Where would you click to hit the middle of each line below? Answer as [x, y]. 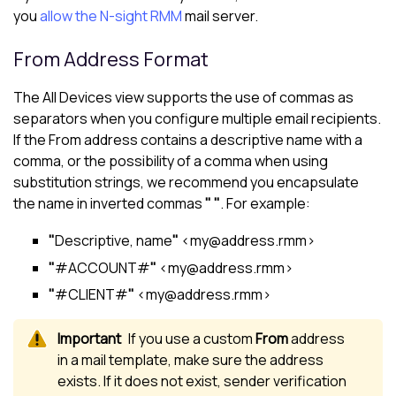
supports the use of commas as [249, 98]
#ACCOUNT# [103, 267]
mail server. [220, 16]
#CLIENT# [91, 295]
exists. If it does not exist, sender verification [202, 381]
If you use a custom [192, 339]
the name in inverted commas [109, 204]
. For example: [265, 204]
